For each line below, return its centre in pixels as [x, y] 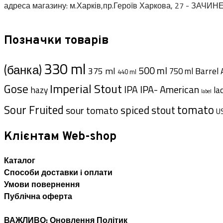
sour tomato [92, 111]
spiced [135, 110]
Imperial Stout [86, 89]
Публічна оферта [38, 196]
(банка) [23, 70]
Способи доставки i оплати [58, 172]
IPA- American [169, 90]
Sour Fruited [34, 110]
